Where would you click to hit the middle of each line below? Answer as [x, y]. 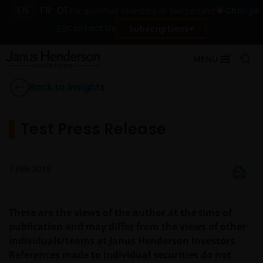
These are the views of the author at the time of [120, 213]
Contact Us [91, 28]
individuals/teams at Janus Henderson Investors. [123, 241]
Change [242, 11]
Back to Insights [67, 87]
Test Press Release [93, 129]
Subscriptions [159, 28]
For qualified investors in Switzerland [142, 11]
